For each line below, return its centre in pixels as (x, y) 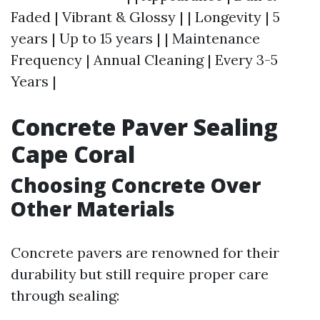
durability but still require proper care (140, 274)
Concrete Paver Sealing (144, 127)
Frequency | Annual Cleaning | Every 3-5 (144, 60)
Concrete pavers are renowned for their (145, 252)
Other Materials (93, 209)
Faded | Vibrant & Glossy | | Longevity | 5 (145, 17)
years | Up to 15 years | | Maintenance (135, 38)
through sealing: (65, 295)
